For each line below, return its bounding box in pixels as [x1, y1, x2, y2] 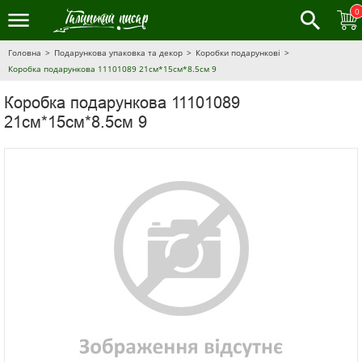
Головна [8, 47, 41, 58]
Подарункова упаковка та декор [54, 47, 183, 58]
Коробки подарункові [196, 47, 280, 58]
